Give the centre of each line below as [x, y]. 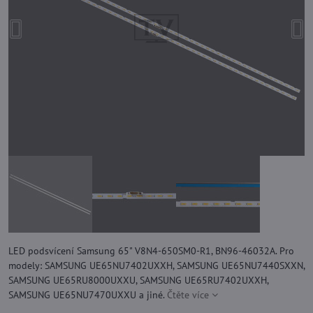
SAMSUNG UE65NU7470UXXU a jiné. [88, 295]
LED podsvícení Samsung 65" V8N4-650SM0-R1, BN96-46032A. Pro [151, 251]
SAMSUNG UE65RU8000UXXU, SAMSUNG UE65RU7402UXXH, [138, 280]
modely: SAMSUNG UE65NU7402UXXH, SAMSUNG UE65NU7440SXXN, [156, 265]
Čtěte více [188, 295]
